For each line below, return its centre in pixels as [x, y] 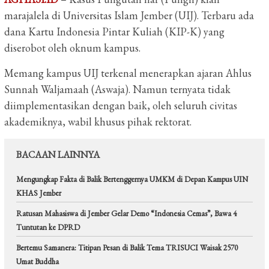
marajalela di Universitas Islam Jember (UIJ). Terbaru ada [129, 15]
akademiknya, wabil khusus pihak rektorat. [98, 121]
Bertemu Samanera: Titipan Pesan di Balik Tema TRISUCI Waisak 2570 [127, 247]
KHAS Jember [39, 193]
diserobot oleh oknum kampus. [72, 47]
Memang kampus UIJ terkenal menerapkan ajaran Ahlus [128, 73]
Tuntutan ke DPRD [48, 227]
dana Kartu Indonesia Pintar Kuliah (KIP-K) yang [114, 31]
